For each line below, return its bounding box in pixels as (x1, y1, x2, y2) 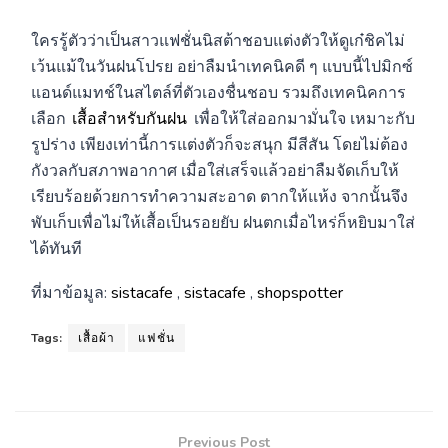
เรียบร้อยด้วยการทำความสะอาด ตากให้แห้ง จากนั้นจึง (31, 185, 408, 208)
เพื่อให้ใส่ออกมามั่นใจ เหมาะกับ (193, 107, 415, 130)
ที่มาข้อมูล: (31, 281, 111, 304)
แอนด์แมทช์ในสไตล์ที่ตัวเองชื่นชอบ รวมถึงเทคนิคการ (31, 81, 406, 104)
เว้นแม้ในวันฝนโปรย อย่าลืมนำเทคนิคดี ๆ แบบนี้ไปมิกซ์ (31, 55, 413, 78)
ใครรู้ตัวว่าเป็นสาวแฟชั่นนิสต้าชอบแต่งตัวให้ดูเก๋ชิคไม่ (31, 29, 405, 52)
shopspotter (257, 281, 343, 304)
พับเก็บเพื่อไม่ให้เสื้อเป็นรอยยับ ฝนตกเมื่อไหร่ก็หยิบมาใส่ (31, 211, 415, 234)
